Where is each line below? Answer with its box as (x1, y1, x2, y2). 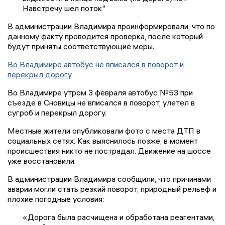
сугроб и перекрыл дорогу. (8, 107, 106, 118)
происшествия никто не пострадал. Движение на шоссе (8, 146, 211, 156)
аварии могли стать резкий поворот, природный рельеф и (8, 184, 216, 194)
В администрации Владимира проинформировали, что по (8, 21, 215, 32)
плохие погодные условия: (8, 194, 104, 204)
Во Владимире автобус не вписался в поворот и (8, 59, 184, 70)
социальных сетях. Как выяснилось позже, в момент (8, 136, 198, 146)
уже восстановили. (8, 156, 76, 166)
